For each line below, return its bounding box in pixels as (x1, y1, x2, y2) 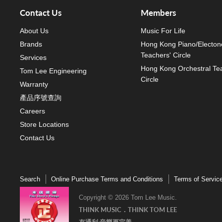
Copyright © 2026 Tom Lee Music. (79, 194, 177, 202)
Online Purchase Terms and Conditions (51, 175, 163, 183)
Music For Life (140, 26, 185, 35)
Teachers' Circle (140, 51, 191, 59)
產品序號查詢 (20, 93, 61, 102)
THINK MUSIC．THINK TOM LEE (79, 206, 177, 214)
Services (20, 53, 47, 61)
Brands (20, 40, 42, 48)
